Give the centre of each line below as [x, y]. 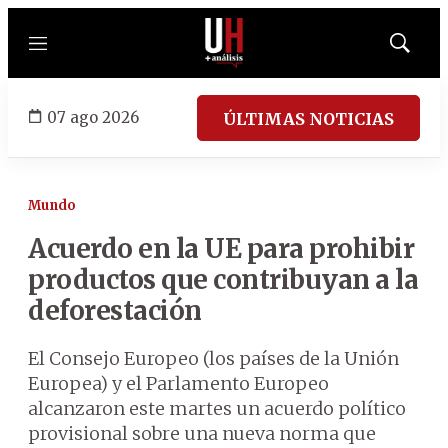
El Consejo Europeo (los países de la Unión [213, 358]
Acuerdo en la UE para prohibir [221, 248]
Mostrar [420, 49]
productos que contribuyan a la [223, 279]
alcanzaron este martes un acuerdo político [217, 408]
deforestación [115, 310]
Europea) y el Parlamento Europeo [178, 383]
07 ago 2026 [93, 117]
